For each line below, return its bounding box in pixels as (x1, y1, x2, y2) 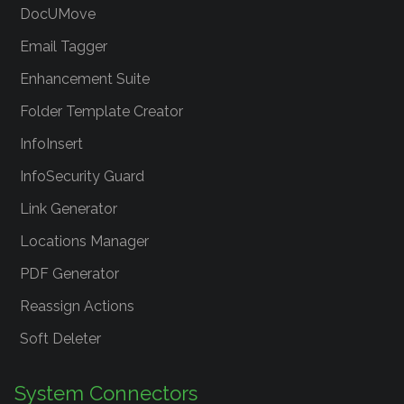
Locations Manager (20, 233, 149, 250)
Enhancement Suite (20, 70, 150, 87)
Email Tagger (20, 38, 107, 55)
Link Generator (20, 200, 117, 217)
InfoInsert (20, 135, 83, 152)
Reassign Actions (20, 298, 134, 315)
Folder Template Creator (20, 103, 183, 120)
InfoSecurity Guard (20, 168, 144, 185)
